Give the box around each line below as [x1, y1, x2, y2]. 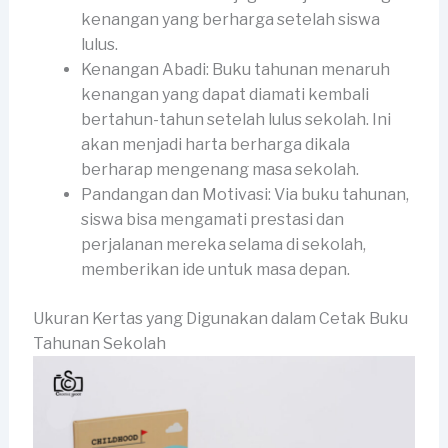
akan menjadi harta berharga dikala [80, 135, 350, 155]
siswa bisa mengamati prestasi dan [80, 210, 344, 230]
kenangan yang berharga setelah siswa [80, 10, 380, 30]
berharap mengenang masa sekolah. [80, 160, 359, 180]
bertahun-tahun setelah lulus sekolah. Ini [80, 110, 391, 130]
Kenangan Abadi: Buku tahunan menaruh [80, 60, 390, 80]
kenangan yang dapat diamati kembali [80, 85, 369, 105]
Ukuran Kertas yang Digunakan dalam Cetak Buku [32, 309, 408, 329]
